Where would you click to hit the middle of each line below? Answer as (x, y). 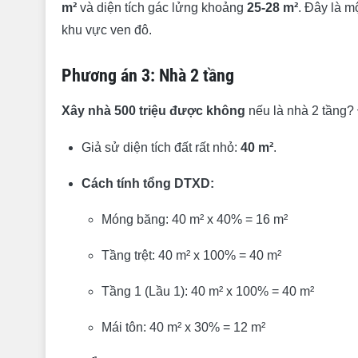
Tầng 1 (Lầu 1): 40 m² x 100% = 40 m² (208, 291)
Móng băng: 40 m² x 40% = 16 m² (195, 219)
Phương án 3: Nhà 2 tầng (148, 76)
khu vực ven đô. (107, 30)
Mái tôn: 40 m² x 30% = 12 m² (183, 327)
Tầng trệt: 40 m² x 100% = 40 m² (191, 255)
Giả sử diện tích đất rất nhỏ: (161, 147)
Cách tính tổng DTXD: (148, 183)
